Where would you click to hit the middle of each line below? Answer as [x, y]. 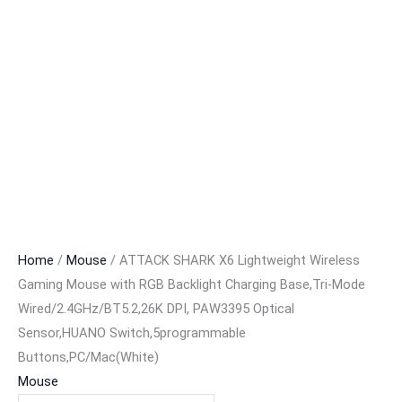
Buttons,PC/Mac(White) [88, 358]
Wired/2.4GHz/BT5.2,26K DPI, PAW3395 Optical [156, 309]
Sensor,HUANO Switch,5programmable [132, 333]
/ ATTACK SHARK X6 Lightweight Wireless [233, 261]
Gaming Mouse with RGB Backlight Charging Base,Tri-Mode [192, 285]
